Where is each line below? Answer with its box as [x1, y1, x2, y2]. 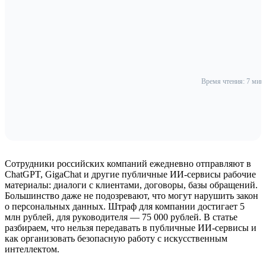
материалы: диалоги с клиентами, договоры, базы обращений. [5, 179, 258, 190]
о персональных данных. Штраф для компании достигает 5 [5, 201, 245, 211]
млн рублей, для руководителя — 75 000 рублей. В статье [5, 211, 237, 222]
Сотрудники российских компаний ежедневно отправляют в [5, 158, 251, 169]
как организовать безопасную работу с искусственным [5, 233, 227, 243]
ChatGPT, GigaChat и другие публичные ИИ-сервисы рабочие [5, 169, 256, 179]
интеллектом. [5, 243, 62, 254]
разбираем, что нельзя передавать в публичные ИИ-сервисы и [5, 222, 256, 233]
